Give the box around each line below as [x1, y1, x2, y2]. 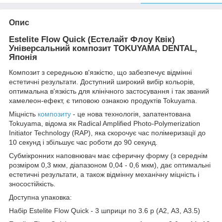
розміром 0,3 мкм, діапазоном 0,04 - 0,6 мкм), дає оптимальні [9, 161, 211, 169]
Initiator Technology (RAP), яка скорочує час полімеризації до [9, 128, 206, 137]
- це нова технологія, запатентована [71, 110, 191, 118]
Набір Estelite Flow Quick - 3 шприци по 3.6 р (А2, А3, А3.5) [9, 206, 200, 215]
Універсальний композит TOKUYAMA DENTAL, [9, 43, 197, 53]
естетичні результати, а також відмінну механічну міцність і [9, 170, 199, 178]
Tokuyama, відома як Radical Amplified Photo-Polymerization [9, 119, 200, 127]
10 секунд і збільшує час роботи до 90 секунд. [9, 138, 158, 146]
